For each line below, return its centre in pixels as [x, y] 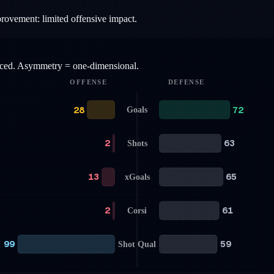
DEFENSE [186, 82]
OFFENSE [88, 82]
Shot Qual [137, 244]
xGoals [137, 177]
